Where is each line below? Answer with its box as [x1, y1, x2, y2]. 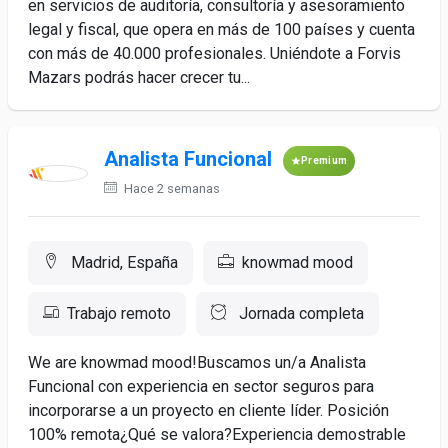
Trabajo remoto [67, 304, 171, 323]
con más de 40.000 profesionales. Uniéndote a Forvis [28, 44, 401, 63]
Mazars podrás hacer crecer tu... [28, 68, 250, 87]
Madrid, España [67, 253, 178, 272]
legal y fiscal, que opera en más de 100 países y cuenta [28, 20, 415, 39]
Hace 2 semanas [121, 181, 220, 196]
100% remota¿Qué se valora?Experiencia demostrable [28, 425, 406, 444]
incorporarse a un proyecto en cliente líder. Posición [28, 401, 389, 420]
